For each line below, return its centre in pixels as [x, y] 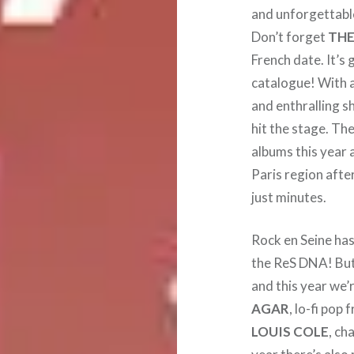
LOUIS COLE [290, 331]
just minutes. [289, 197]
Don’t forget [290, 36]
